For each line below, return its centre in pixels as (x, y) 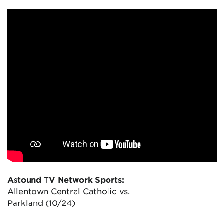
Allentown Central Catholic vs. (69, 191)
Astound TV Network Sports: (66, 179)
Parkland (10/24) (41, 202)
